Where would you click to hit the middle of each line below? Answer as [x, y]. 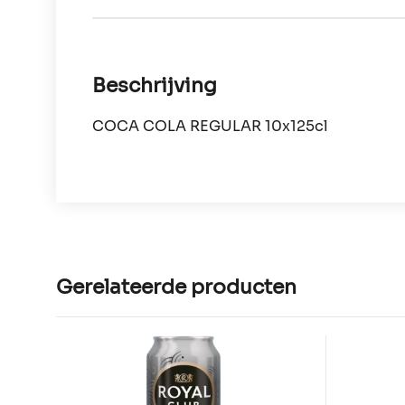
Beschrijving [155, 85]
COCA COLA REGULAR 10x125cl [210, 126]
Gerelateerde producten [176, 287]
